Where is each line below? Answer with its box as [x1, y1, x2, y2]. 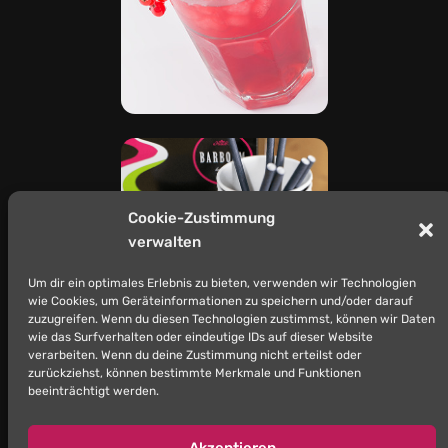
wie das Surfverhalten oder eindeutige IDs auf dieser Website [28, 330, 373, 344]
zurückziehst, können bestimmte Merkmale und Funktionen [28, 366, 361, 380]
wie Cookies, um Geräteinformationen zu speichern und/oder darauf [28, 294, 413, 308]
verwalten [128, 233, 201, 251]
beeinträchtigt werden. [28, 384, 159, 398]
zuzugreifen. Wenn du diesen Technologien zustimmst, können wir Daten [28, 312, 435, 326]
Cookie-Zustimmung [128, 209, 275, 227]
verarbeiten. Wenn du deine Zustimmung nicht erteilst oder [28, 348, 362, 362]
